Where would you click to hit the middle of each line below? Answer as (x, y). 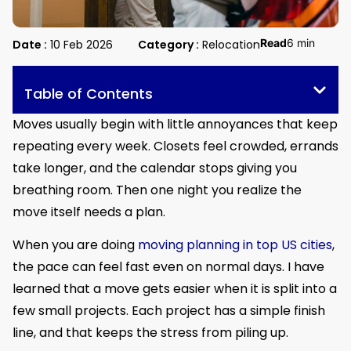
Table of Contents (89, 94)
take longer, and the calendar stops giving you (155, 168)
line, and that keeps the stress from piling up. (150, 333)
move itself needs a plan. (89, 212)
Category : (168, 45)
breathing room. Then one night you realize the (157, 190)
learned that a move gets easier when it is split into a (175, 289)
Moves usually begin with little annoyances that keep (175, 125)
